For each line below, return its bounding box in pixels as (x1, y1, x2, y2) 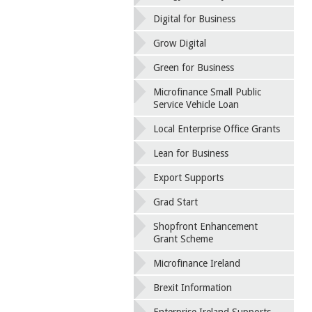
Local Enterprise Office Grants (153, 123, 280, 135)
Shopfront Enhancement (153, 221, 258, 233)
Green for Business (153, 62, 234, 74)
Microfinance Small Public (153, 86, 261, 98)
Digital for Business (153, 13, 235, 25)
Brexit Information (153, 282, 232, 294)
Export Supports (153, 172, 224, 184)
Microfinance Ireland (153, 258, 240, 270)
